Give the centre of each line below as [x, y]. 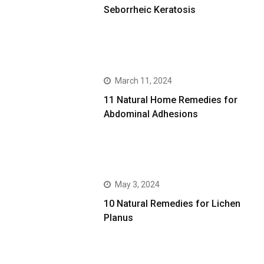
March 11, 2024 [144, 80]
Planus [119, 218]
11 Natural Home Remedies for [171, 100]
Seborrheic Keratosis [150, 10]
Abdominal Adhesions [151, 114]
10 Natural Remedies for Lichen [172, 204]
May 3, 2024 [138, 185]
